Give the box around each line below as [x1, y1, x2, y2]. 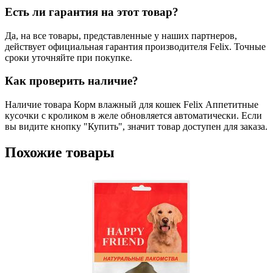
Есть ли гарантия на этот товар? [5, 5, 179, 18]
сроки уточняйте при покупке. [5, 52, 132, 63]
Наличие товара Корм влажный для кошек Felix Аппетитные [5, 99, 258, 110]
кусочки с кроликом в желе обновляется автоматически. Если [5, 110, 262, 121]
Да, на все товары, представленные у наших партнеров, [5, 30, 237, 41]
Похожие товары [5, 144, 115, 160]
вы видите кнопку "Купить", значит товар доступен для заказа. [5, 121, 268, 132]
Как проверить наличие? [5, 74, 138, 88]
